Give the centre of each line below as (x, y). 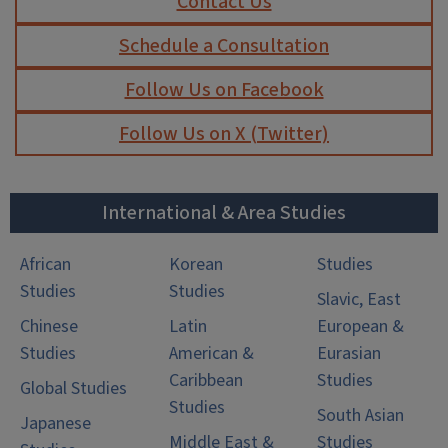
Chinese (49, 326)
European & (361, 326)
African (45, 264)
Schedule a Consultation (224, 46)
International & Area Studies (224, 213)
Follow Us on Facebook (224, 90)
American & (211, 353)
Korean (195, 264)
